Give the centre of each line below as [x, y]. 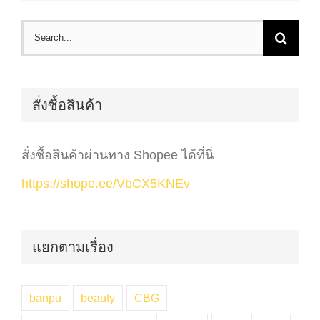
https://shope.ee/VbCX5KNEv [106, 184]
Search [41, 33]
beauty [98, 297]
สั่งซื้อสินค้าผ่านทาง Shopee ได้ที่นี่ [117, 155]
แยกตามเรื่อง [73, 247]
